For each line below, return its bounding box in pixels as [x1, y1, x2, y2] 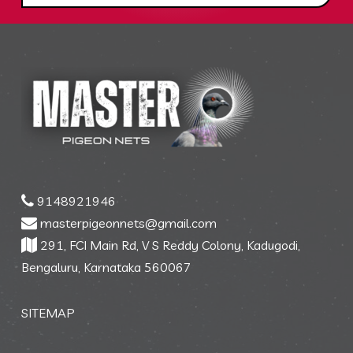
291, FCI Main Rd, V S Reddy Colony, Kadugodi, [36, 237, 300, 253]
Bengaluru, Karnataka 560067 [20, 259, 191, 275]
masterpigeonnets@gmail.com [36, 215, 217, 231]
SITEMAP [20, 305, 75, 321]
